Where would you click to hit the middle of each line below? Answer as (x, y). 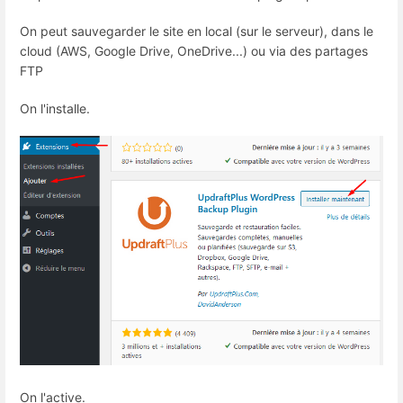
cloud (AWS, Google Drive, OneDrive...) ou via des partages (194, 51)
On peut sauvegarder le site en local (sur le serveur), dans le (197, 31)
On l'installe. (55, 108)
